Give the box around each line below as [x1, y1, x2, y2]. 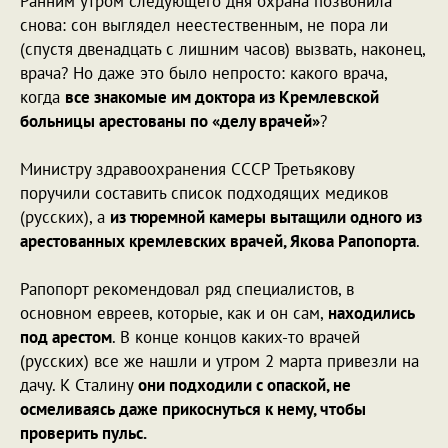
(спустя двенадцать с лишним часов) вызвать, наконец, [20, 37, 425, 60]
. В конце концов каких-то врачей [112, 325, 360, 348]
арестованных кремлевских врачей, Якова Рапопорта [20, 229, 416, 252]
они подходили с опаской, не [138, 373, 351, 396]
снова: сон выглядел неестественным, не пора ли [20, 13, 388, 36]
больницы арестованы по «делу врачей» [20, 109, 320, 132]
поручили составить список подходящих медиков [20, 181, 388, 204]
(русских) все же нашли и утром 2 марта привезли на [20, 349, 419, 372]
